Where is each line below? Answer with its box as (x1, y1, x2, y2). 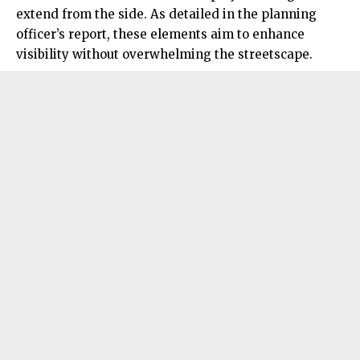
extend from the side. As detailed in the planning (16, 6, 317, 22)
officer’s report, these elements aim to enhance (16, 26, 305, 42)
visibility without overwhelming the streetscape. (16, 46, 313, 62)
